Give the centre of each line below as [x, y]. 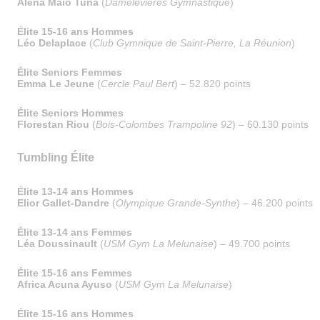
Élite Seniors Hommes [70, 113]
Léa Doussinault [57, 244]
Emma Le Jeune [56, 84]
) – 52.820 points [212, 84]
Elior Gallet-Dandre [63, 203]
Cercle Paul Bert [137, 84]
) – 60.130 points [270, 124]
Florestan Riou [53, 124]
